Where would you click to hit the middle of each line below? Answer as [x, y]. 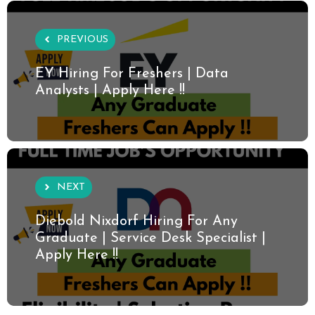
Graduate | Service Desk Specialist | [150, 238]
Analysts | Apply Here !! [110, 90]
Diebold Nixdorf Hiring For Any [136, 221]
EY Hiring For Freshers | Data [132, 73]
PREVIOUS [83, 39]
